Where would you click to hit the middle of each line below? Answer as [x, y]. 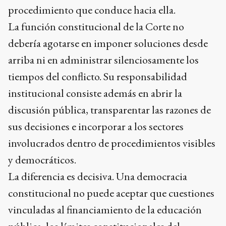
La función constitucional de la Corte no [96, 26]
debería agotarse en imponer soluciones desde [108, 43]
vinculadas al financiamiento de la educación [105, 209]
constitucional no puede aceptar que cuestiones [111, 193]
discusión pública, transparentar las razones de [109, 109]
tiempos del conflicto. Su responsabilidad [98, 76]
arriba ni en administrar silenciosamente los [103, 60]
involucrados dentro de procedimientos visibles [112, 143]
